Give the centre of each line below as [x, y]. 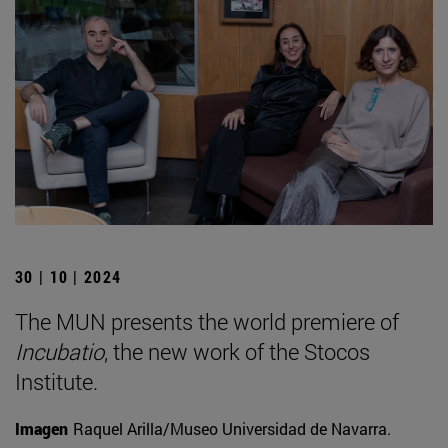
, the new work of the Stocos [237, 352]
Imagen [41, 429]
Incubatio [59, 352]
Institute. [56, 382]
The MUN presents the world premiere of [207, 322]
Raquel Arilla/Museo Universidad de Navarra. [232, 429]
